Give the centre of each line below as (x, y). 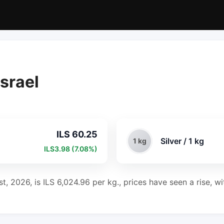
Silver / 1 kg (182, 141)
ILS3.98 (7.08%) (71, 149)
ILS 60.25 (77, 134)
